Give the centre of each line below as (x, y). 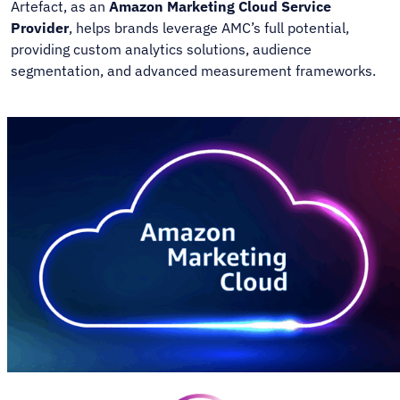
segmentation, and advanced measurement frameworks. (194, 70)
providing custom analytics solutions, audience (162, 49)
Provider (40, 27)
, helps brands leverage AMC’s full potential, (209, 27)
